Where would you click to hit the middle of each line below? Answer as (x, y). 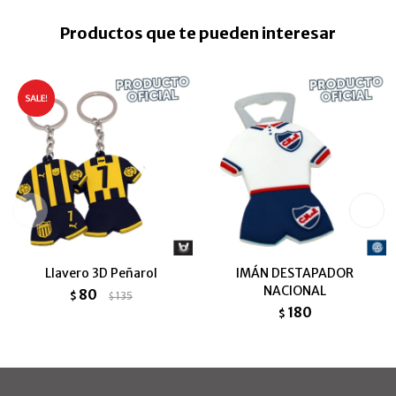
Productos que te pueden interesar (198, 33)
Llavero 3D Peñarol (101, 273)
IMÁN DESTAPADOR (295, 273)
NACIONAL (295, 291)
